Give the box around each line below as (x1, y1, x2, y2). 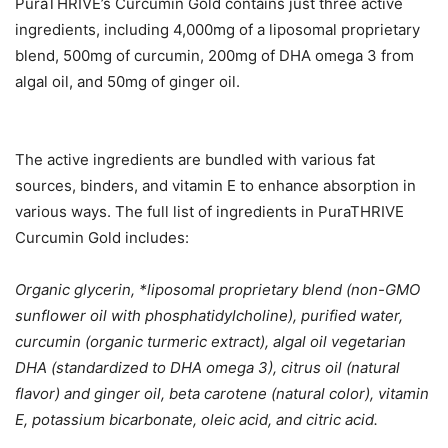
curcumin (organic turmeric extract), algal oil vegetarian (15, 332, 406, 352)
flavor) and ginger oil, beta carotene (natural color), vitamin (15, 384, 429, 404)
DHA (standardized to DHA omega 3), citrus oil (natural (15, 358, 400, 378)
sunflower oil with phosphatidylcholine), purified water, (15, 306, 403, 326)
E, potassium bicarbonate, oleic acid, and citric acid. (15, 410, 378, 430)
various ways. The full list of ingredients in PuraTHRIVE (15, 202, 404, 222)
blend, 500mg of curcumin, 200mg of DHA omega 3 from (15, 46, 414, 66)
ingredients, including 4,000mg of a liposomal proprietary (15, 20, 420, 40)
